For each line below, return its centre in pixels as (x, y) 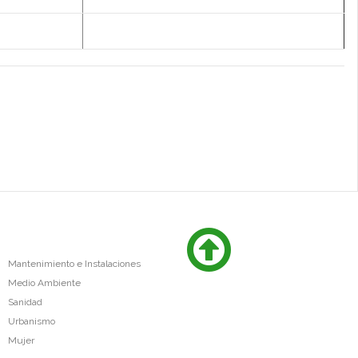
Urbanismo (31, 321)
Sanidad (25, 302)
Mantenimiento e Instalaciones (74, 263)
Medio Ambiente (44, 282)
